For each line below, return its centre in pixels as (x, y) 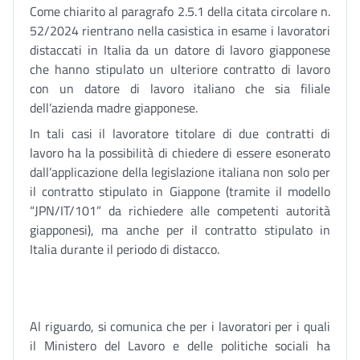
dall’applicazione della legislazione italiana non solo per (180, 172)
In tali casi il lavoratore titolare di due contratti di (180, 133)
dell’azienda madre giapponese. (114, 108)
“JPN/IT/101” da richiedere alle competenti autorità (180, 211)
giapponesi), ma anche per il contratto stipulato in (180, 230)
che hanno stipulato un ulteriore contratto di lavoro (180, 69)
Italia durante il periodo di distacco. (125, 249)
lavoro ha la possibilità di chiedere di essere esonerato (180, 153)
